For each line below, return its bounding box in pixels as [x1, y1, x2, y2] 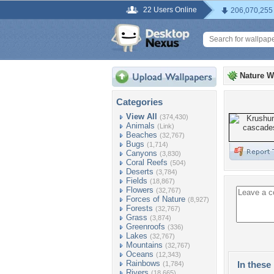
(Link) [157, 122, 174, 130]
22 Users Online [143, 6, 197, 14]
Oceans [126, 250, 154, 259]
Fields [126, 176, 147, 185]
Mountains [126, 240, 163, 250]
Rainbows [126, 259, 160, 268]
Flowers [126, 185, 154, 194]
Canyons [126, 149, 157, 158]
